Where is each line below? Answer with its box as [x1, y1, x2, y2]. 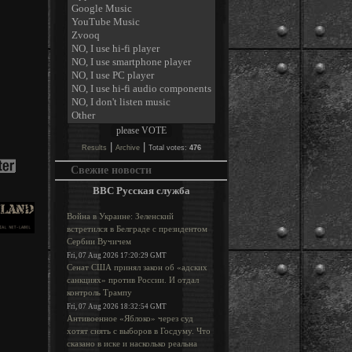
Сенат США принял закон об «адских [67, 262, 207, 272]
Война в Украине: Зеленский [67, 211, 174, 221]
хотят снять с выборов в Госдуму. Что [67, 326, 211, 335]
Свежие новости [71, 164, 152, 176]
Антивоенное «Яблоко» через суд [67, 313, 193, 323]
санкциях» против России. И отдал [67, 275, 199, 284]
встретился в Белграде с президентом [67, 224, 207, 233]
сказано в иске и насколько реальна [67, 339, 197, 348]
